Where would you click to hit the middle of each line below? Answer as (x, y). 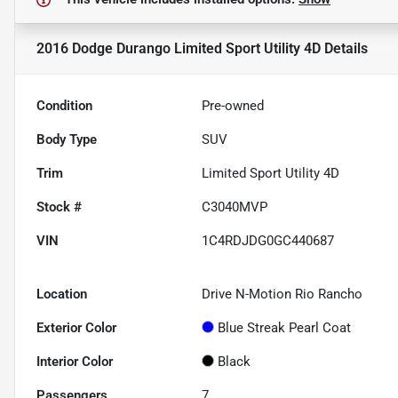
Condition (64, 106)
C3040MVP (235, 207)
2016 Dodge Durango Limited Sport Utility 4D (179, 49)
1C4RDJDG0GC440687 (268, 241)
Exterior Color (76, 328)
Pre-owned (233, 106)
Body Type (67, 140)
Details (344, 49)
